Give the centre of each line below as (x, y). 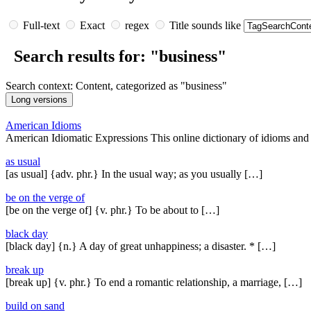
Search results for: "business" (118, 56)
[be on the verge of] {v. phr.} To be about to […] (112, 210)
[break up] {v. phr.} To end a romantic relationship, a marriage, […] (154, 282)
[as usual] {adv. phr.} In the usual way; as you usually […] (134, 174)
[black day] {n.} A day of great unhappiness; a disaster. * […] (141, 246)
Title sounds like (205, 25)
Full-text (41, 25)
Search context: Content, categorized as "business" (116, 85)
